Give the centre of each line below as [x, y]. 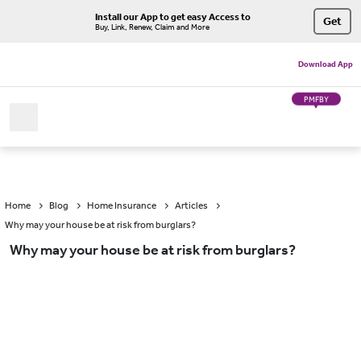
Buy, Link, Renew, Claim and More [152, 27]
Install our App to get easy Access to [173, 17]
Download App [325, 64]
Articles [191, 205]
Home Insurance [122, 205]
